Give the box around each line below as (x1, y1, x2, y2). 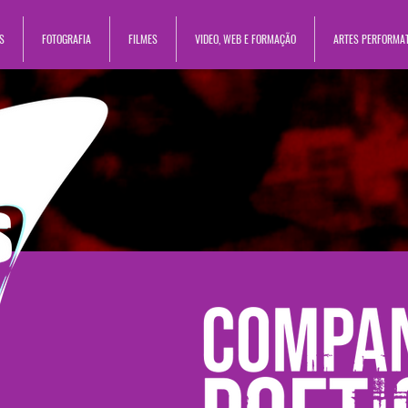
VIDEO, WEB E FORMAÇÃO (195, 31, 296, 46)
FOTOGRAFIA (42, 31, 91, 46)
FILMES (128, 31, 158, 46)
